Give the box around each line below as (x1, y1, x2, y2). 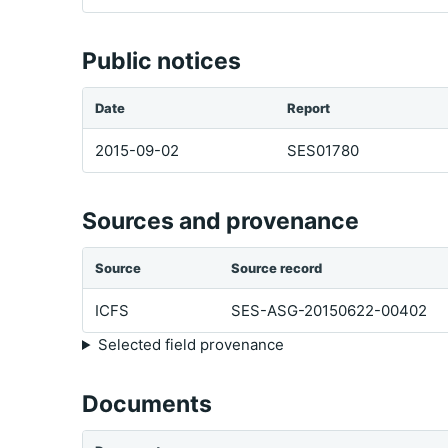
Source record (231, 260, 322, 276)
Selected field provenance (97, 335, 284, 354)
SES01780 (287, 141, 359, 160)
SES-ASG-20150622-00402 (231, 301, 427, 320)
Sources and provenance (82, 207, 359, 235)
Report (287, 100, 330, 116)
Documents (82, 390, 212, 418)
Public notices (82, 47, 241, 75)
